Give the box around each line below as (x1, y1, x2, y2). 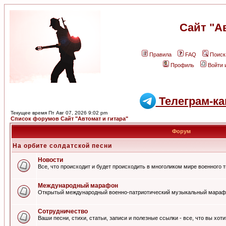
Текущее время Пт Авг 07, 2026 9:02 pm (11, 110, 107, 116)
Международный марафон (38, 182, 118, 189)
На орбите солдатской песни (13, 142, 112, 149)
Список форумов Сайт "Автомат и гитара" (11, 116, 128, 122)
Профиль (171, 62, 194, 68)
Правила (149, 51, 172, 58)
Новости (38, 156, 63, 163)
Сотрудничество (38, 208, 88, 215)
